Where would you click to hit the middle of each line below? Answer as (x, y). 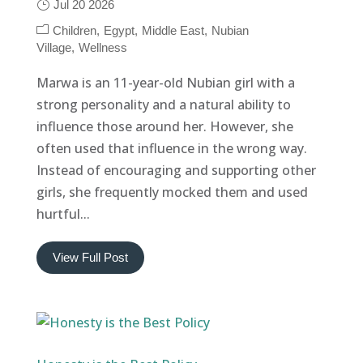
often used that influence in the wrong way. (171, 148)
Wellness (102, 47)
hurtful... (63, 214)
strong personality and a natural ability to (163, 104)
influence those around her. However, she (164, 126)
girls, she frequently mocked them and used (172, 192)
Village (53, 47)
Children (74, 30)
